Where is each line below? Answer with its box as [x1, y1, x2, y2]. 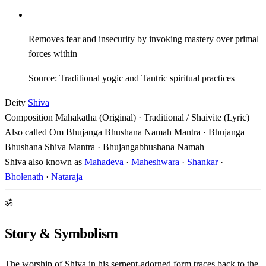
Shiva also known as [5, 156, 82, 167]
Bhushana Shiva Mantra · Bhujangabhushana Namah [5, 141, 204, 152]
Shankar [187, 156, 218, 167]
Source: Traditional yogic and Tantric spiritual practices [28, 72, 235, 83]
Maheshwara [131, 156, 179, 167]
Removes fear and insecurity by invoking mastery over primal [28, 33, 259, 44]
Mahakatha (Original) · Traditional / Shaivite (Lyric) [55, 112, 249, 122]
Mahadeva [84, 156, 123, 167]
